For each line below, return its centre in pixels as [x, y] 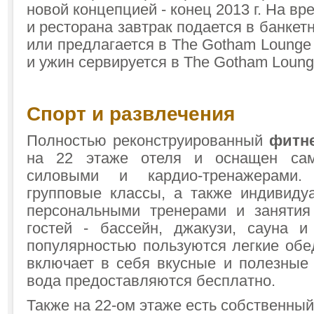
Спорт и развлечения [131, 114]
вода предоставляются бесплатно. [151, 281]
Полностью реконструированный [148, 141]
